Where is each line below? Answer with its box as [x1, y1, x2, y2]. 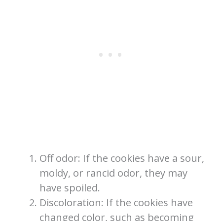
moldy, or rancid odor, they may [39, 166, 188, 180]
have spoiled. [39, 181, 101, 194]
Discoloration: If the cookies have [39, 195, 193, 209]
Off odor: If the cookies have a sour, [39, 151, 205, 165]
